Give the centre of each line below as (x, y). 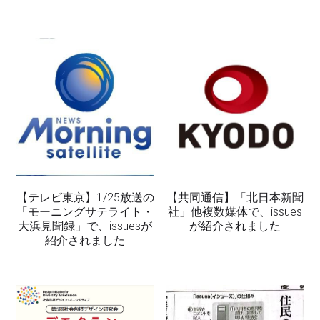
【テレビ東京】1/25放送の (85, 198)
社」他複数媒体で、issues (235, 212)
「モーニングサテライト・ (85, 212)
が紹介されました (235, 226)
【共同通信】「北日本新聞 (235, 198)
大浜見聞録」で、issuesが (85, 226)
